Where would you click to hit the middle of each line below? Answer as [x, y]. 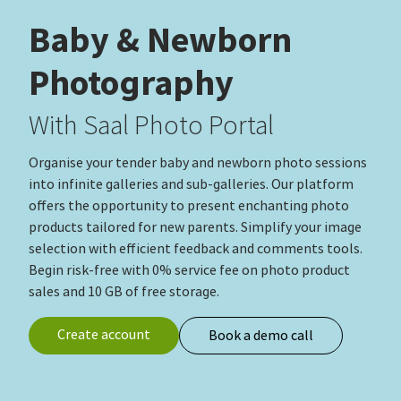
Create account [104, 335]
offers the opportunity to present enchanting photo [189, 206]
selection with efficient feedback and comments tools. [196, 249]
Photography [131, 83]
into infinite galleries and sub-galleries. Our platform [191, 185]
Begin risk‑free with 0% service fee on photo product [189, 271]
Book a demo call [261, 336]
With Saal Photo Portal [151, 126]
